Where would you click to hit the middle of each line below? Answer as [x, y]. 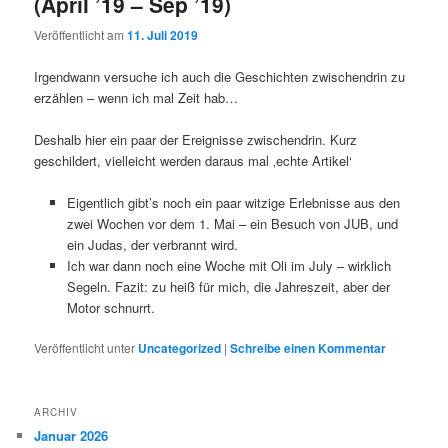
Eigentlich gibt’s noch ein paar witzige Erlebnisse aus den [233, 202]
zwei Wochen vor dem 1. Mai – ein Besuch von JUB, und [232, 223]
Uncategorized [180, 347]
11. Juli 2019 [163, 35]
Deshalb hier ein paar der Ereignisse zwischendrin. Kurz [196, 139]
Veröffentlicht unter [85, 347]
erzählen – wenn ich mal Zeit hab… [136, 97]
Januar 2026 [71, 436]
